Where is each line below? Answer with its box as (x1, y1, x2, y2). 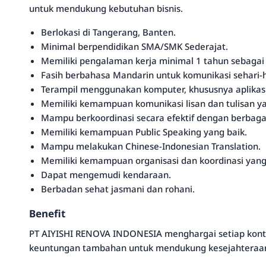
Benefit (29, 207, 65, 220)
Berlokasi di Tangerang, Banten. (41, 26, 176, 38)
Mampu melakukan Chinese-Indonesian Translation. (41, 140, 261, 152)
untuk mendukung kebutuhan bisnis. (29, 2, 183, 14)
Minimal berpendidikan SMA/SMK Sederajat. (41, 40, 228, 52)
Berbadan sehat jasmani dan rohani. (41, 183, 195, 195)
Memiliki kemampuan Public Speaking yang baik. (41, 126, 247, 138)
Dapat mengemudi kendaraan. (41, 169, 171, 180)
